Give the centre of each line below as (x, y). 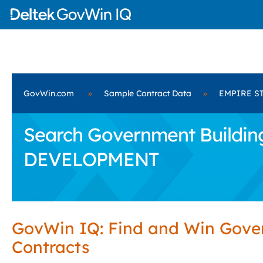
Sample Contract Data (148, 93)
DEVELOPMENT (91, 159)
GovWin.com (49, 93)
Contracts (50, 247)
